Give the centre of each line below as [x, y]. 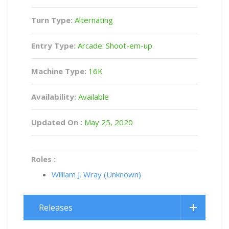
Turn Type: [52, 20]
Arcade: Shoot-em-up [114, 45]
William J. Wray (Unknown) [96, 174]
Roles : [43, 159]
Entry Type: [53, 45]
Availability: [54, 97]
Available [93, 97]
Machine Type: [59, 71]
